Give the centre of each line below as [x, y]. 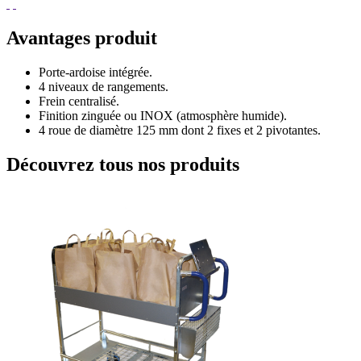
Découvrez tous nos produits [123, 164]
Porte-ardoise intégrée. [95, 72]
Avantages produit [82, 37]
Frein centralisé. [79, 101]
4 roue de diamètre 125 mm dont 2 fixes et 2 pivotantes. [180, 130]
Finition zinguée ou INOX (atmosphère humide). [163, 115]
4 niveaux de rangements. [104, 86]
